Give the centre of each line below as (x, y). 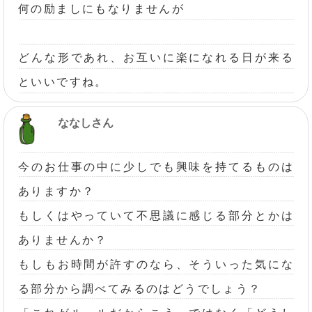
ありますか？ (57, 191)
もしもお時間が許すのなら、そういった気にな (156, 264)
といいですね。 (63, 81)
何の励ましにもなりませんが (102, 8)
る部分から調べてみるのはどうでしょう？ (140, 288)
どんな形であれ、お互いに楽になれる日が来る (156, 57)
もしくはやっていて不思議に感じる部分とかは (156, 215)
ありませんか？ (63, 240)
